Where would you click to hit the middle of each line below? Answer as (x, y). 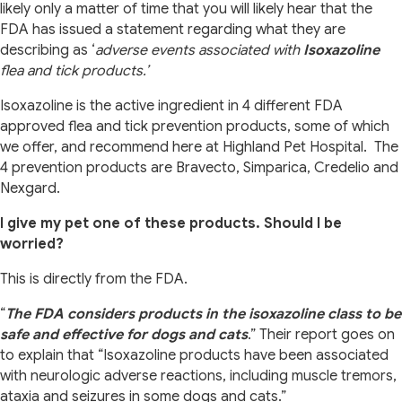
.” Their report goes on (321, 335)
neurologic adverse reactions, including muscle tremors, (214, 376)
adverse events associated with (199, 51)
